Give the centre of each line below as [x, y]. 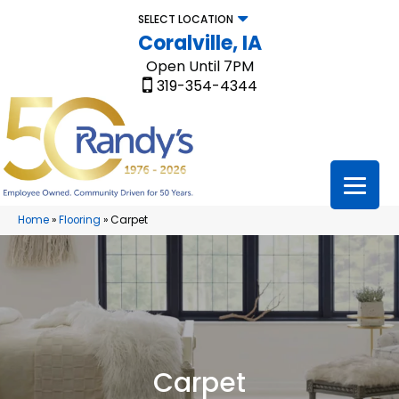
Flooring [80, 220]
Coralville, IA [199, 43]
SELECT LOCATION [185, 19]
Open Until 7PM [199, 66]
